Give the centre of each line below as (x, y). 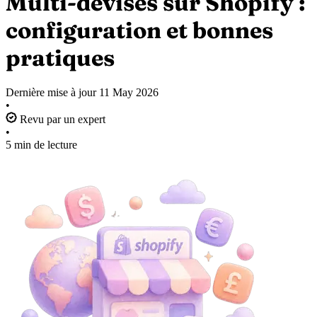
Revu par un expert (61, 120)
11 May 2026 (129, 93)
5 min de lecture (41, 145)
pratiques (60, 57)
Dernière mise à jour (52, 93)
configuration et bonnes (139, 30)
